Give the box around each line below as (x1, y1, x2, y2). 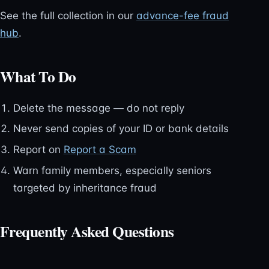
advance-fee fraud (136, 9, 229, 22)
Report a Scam (63, 143, 136, 156)
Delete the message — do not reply (13, 101, 184, 114)
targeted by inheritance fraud (13, 181, 157, 194)
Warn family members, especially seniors (13, 164, 211, 177)
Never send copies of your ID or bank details (13, 122, 229, 135)
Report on (13, 143, 64, 156)
